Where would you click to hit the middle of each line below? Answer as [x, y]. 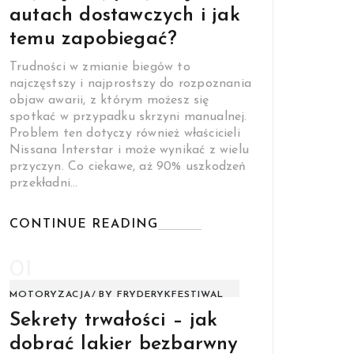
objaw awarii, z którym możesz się [109, 100]
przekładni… [44, 183]
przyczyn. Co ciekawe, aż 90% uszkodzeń [128, 166]
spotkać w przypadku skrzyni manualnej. [128, 117]
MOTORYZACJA [50, 294]
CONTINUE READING [84, 224]
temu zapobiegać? [94, 39]
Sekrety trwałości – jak [114, 320]
